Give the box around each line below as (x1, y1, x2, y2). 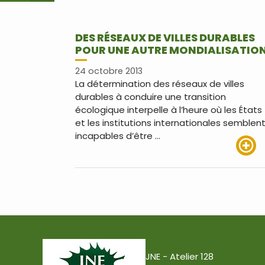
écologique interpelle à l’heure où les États (75, 104, 262, 117)
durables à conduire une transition (75, 91, 226, 104)
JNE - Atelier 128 (146, 250, 214, 263)
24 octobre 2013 (75, 65, 143, 77)
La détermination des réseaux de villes (75, 77, 244, 91)
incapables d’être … (75, 130, 160, 143)
